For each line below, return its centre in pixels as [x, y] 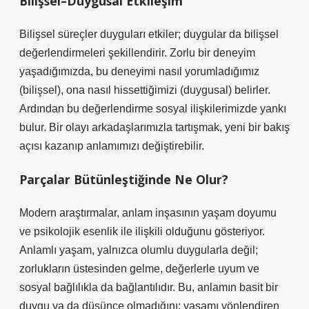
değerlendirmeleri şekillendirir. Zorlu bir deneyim [137, 53]
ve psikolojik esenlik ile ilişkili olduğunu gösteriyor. [142, 231]
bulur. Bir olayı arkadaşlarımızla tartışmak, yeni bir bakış [154, 127]
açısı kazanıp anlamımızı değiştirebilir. [112, 146]
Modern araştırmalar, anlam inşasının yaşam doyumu [148, 213]
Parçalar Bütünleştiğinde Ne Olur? [124, 179]
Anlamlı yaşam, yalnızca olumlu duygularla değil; [139, 250]
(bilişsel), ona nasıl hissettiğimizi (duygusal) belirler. [145, 90]
